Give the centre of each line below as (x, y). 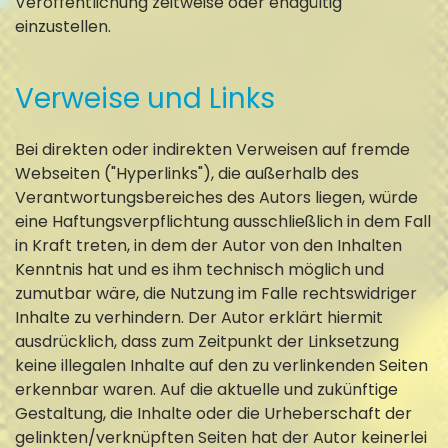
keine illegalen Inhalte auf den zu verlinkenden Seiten (221, 365)
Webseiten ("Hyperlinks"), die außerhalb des (187, 173)
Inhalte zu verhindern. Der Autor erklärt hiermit (199, 317)
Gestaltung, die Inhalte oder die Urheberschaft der (213, 413)
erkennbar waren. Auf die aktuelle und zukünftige (206, 389)
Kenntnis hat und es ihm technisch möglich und (199, 269)
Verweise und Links (145, 98)
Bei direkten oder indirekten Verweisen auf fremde (212, 149)
